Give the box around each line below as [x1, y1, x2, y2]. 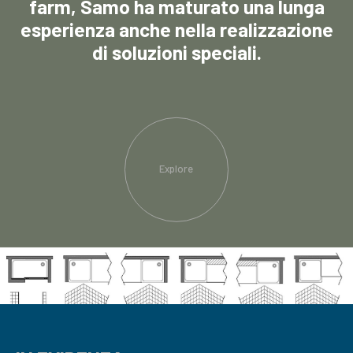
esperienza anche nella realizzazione [20, 17, 333, 41]
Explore [159, 162, 194, 175]
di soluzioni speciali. [91, 39, 262, 64]
